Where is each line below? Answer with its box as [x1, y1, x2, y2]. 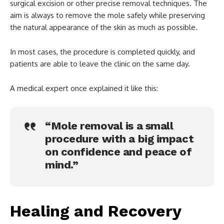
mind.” [45, 158, 78, 171]
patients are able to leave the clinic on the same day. [10, 58, 190, 68]
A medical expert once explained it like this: [10, 83, 158, 93]
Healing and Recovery [10, 201, 181, 220]
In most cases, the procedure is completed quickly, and [10, 46, 195, 56]
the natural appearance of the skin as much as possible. [10, 22, 197, 32]
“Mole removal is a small [45, 119, 173, 132]
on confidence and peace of [45, 145, 192, 158]
